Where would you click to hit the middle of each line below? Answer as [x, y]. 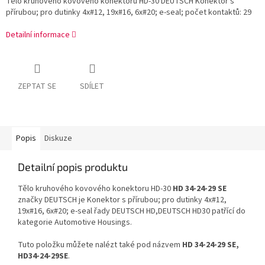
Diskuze [58, 139]
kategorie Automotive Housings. [75, 223]
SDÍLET [92, 87]
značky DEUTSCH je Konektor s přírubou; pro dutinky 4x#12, [122, 200]
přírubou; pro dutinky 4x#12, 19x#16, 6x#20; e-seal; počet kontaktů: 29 [129, 13]
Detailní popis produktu [73, 167]
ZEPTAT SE [37, 87]
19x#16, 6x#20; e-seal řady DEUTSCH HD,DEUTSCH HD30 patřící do [132, 211]
